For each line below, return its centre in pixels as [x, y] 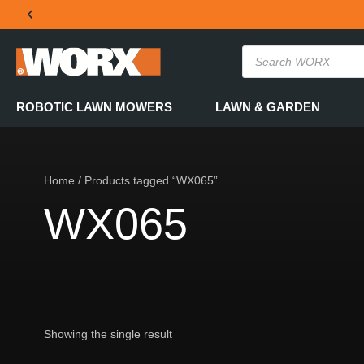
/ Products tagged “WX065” [146, 180]
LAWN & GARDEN [268, 107]
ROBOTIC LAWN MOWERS [94, 107]
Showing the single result [108, 334]
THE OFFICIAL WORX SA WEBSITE [152, 71]
